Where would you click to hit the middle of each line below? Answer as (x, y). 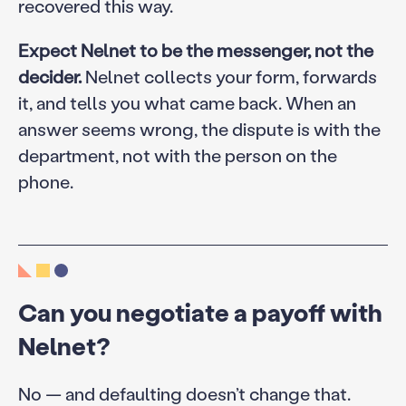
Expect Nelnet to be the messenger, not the (195, 50)
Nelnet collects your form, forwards (229, 77)
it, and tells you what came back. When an (187, 103)
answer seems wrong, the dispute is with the (199, 129)
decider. (49, 77)
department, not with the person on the (177, 155)
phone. (45, 182)
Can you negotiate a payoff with (200, 312)
